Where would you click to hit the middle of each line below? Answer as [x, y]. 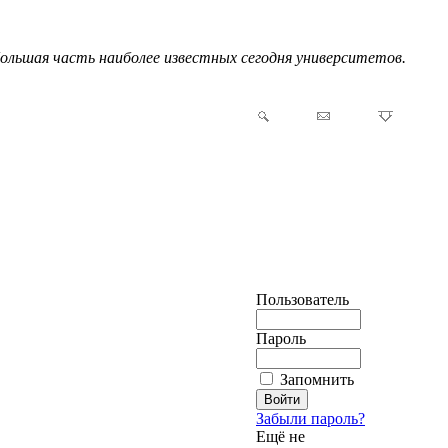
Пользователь [302, 299]
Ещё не [280, 436]
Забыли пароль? [310, 418]
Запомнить [317, 379]
